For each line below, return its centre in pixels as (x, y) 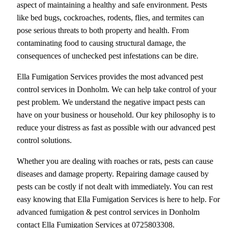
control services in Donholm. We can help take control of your (116, 89)
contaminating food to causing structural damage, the (101, 43)
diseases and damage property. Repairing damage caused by (112, 174)
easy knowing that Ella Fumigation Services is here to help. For (118, 199)
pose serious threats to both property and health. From (103, 30)
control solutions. (44, 140)
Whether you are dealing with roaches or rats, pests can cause (115, 161)
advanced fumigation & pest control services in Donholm (108, 212)
